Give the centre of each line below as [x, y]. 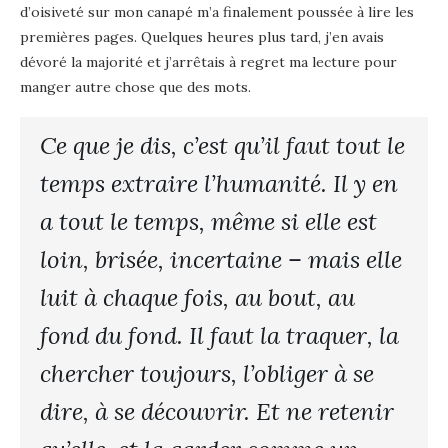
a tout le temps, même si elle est [208, 221]
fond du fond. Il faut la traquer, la [219, 335]
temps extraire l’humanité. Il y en [219, 183]
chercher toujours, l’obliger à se [207, 373]
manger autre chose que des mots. [135, 86]
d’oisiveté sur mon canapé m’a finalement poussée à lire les [217, 11]
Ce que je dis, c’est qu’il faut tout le [222, 145]
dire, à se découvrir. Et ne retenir [217, 411]
